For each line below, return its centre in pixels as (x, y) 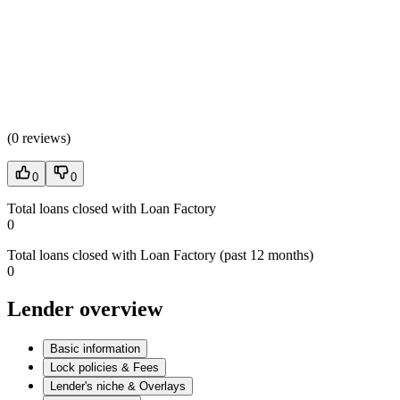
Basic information (95, 348)
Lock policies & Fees (104, 367)
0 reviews (39, 138)
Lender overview (85, 309)
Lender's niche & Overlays (118, 386)
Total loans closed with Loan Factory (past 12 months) (160, 255)
